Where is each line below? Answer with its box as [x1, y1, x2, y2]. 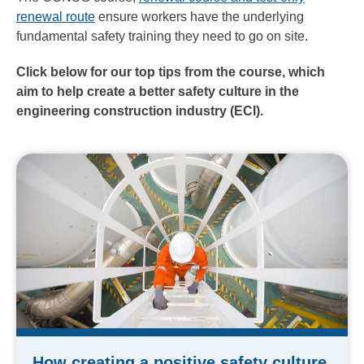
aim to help [16, 84, 84, 99]
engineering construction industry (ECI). [16, 104, 263, 119]
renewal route [16, 10, 95, 24]
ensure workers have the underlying [95, 10, 304, 24]
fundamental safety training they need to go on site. [16, 29, 308, 44]
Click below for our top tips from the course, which [16, 65, 325, 80]
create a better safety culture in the [84, 84, 299, 99]
